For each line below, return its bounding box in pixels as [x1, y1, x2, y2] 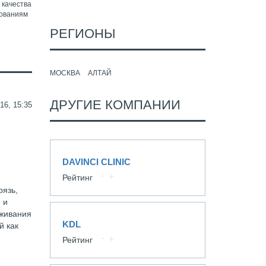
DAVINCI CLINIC [62, 157, 131, 167]
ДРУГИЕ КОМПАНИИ [49, 97, 180, 112]
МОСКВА [49, 69, 80, 77]
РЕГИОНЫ [49, 26, 115, 41]
